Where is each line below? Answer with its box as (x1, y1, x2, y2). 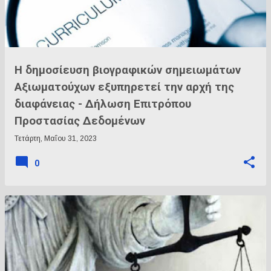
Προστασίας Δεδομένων (15, 114, 145, 128)
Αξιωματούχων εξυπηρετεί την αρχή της (15, 80, 234, 94)
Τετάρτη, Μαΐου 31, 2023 (15, 134, 97, 143)
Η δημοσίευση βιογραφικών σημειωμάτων (15, 64, 241, 77)
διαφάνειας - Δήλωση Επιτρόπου (15, 97, 191, 111)
